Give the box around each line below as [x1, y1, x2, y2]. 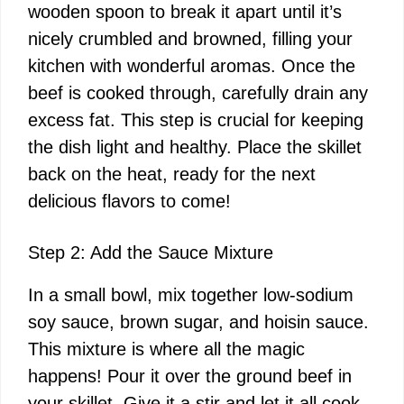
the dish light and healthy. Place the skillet [28, 137, 362, 158]
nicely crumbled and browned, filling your [28, 29, 353, 50]
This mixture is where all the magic [28, 339, 305, 360]
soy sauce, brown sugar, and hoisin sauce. [28, 312, 369, 333]
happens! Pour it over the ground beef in [28, 366, 352, 387]
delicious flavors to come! [28, 191, 231, 212]
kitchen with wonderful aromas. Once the [28, 56, 355, 77]
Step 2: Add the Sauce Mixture [28, 243, 273, 263]
